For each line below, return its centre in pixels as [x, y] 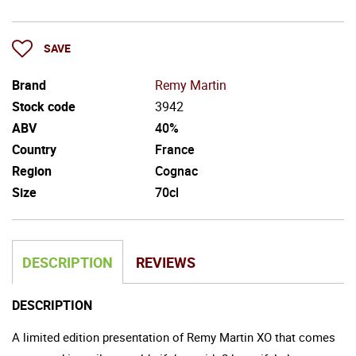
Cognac [176, 171]
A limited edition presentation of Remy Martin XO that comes [174, 337]
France [175, 150]
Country [34, 150]
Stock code [44, 107]
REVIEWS [166, 263]
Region [32, 171]
